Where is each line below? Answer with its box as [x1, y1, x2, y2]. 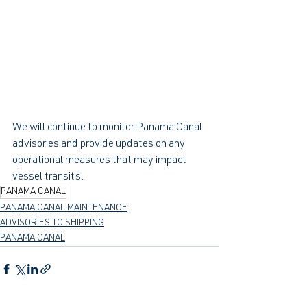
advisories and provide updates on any [12, 138, 187, 150]
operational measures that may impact [12, 155, 188, 167]
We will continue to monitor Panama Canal [12, 122, 204, 134]
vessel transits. [12, 171, 84, 183]
